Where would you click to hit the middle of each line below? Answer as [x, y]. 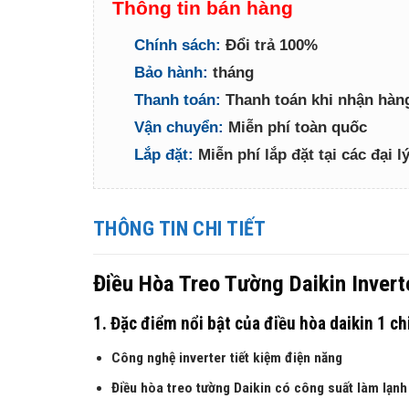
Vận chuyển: [179, 128]
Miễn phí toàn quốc [295, 128]
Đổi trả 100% [269, 46]
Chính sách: [178, 46]
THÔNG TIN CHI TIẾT [180, 229]
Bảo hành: [171, 73]
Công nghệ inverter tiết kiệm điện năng [227, 357]
